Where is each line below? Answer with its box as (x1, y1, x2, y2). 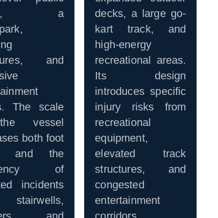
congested (95, 179, 145, 191)
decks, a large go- (95, 7, 186, 20)
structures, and (95, 163, 186, 176)
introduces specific (95, 85, 186, 98)
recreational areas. (95, 54, 186, 67)
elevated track (95, 147, 186, 160)
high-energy (95, 38, 151, 51)
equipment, (95, 132, 148, 145)
